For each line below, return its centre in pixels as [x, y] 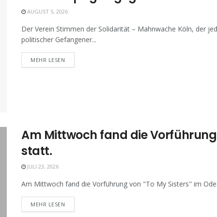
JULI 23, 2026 [42, 167]
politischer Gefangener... [59, 39]
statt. [37, 151]
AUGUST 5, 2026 [47, 11]
